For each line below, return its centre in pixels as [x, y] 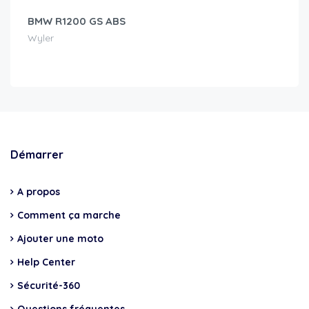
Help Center [46, 262]
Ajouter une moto [60, 238]
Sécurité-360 [49, 285]
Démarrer [37, 154]
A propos [39, 191]
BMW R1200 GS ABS [77, 21]
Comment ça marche [69, 215]
